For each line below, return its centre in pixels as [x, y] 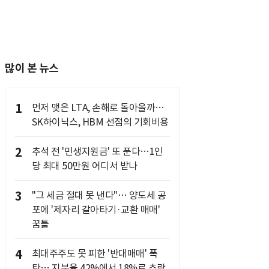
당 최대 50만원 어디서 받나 [84, 166]
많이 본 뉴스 [32, 68]
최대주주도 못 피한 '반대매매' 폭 [94, 253]
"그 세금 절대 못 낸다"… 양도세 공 [98, 195]
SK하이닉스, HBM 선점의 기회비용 [100, 122]
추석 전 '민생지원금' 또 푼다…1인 [97, 151]
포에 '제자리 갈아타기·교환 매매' [95, 210]
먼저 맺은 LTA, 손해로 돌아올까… [98, 107]
